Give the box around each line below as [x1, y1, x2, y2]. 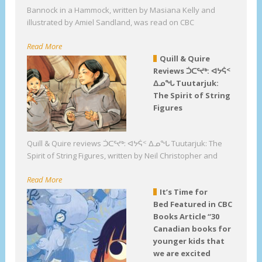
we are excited [153, 247, 211, 258]
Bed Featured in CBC [153, 198, 232, 209]
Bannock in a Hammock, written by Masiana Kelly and [27, 4, 216, 15]
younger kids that [153, 235, 225, 246]
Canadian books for [153, 223, 231, 234]
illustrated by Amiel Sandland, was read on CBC [27, 16, 195, 27]
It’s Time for [159, 186, 208, 197]
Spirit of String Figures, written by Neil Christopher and [27, 150, 218, 161]
